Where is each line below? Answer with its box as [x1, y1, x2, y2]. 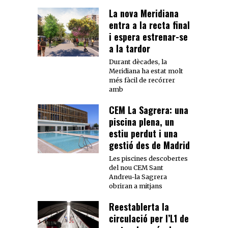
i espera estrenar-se [109, 30, 188, 44]
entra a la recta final [109, 18, 190, 32]
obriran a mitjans [109, 182, 162, 190]
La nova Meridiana [109, 7, 179, 20]
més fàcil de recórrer [109, 76, 175, 84]
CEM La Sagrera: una [109, 103, 188, 117]
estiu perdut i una [109, 127, 178, 140]
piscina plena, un [109, 115, 174, 129]
